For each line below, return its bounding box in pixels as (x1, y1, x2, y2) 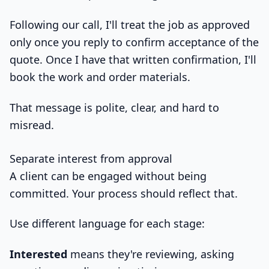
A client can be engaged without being (10, 168, 207, 183)
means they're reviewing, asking (67, 246, 234, 261)
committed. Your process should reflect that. (10, 186, 238, 201)
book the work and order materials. (10, 70, 190, 85)
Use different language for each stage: (10, 216, 205, 231)
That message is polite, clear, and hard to (10, 100, 219, 115)
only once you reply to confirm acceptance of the (10, 35, 259, 50)
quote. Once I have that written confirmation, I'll (10, 52, 256, 67)
